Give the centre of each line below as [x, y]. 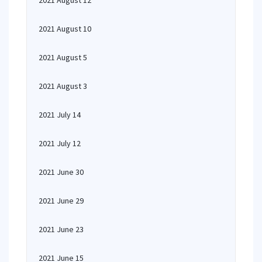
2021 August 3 [63, 86]
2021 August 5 [63, 57]
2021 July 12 [60, 143]
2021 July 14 [60, 115]
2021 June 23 [61, 229]
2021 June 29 [61, 201]
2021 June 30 [61, 172]
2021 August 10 [65, 29]
